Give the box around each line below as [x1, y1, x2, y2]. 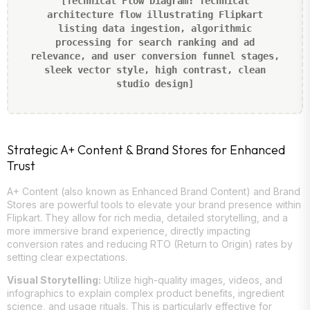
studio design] [116, 77, 194, 89]
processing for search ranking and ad [55, 36, 255, 48]
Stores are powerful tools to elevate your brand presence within [7, 198, 301, 210]
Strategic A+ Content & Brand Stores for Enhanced [7, 141, 285, 158]
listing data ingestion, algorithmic [58, 22, 252, 34]
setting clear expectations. [7, 250, 127, 263]
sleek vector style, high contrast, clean [44, 64, 266, 75]
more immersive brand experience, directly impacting [7, 224, 250, 237]
